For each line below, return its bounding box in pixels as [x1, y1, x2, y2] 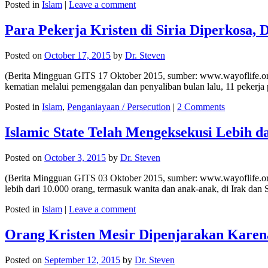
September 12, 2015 [44, 254, 120, 265]
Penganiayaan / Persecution [67, 101, 170, 112]
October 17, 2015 [44, 50, 111, 60]
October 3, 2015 [44, 152, 106, 163]
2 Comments [177, 101, 225, 112]
